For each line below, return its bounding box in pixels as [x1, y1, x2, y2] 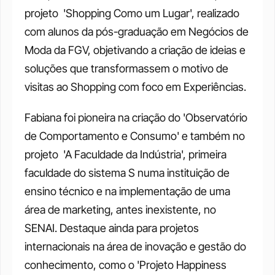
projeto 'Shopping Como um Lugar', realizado [25, 7, 239, 20]
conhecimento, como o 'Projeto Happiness [25, 258, 227, 271]
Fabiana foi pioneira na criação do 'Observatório [25, 111, 247, 124]
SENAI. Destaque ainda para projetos [25, 222, 199, 234]
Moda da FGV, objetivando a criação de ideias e [25, 44, 246, 56]
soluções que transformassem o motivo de [25, 62, 228, 75]
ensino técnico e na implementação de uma [25, 185, 230, 198]
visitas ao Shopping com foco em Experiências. [25, 80, 249, 93]
